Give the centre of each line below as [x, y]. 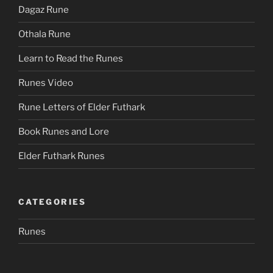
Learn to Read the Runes [71, 58]
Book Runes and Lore [64, 132]
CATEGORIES [52, 201]
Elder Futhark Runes [62, 156]
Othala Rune [44, 34]
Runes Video [46, 83]
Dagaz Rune [44, 10]
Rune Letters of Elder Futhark [82, 107]
